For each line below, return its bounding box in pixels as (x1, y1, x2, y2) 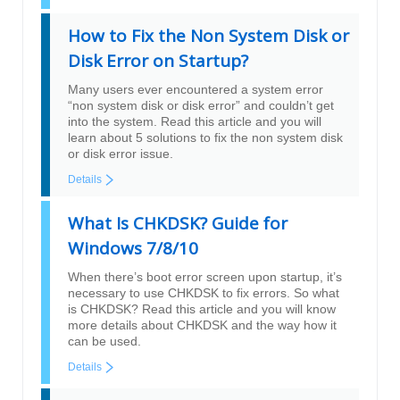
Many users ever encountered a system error (68, 82, 323, 97)
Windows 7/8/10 (68, 237, 198, 261)
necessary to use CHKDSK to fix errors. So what (68, 286, 339, 301)
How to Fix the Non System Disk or (68, 24, 349, 48)
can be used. (68, 334, 141, 349)
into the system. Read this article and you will (68, 114, 321, 129)
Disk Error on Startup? (68, 49, 248, 73)
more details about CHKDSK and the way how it (68, 318, 337, 333)
